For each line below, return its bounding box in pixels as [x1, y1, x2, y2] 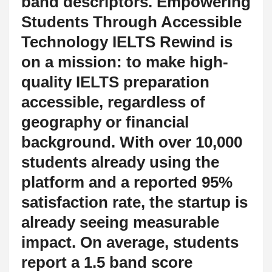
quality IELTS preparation [21, 72, 209, 91]
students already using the [21, 152, 219, 171]
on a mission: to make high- [21, 52, 228, 71]
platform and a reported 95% [21, 172, 233, 191]
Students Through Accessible [21, 12, 242, 31]
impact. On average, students [21, 233, 239, 251]
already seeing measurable [21, 212, 219, 231]
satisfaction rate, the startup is [21, 192, 248, 211]
